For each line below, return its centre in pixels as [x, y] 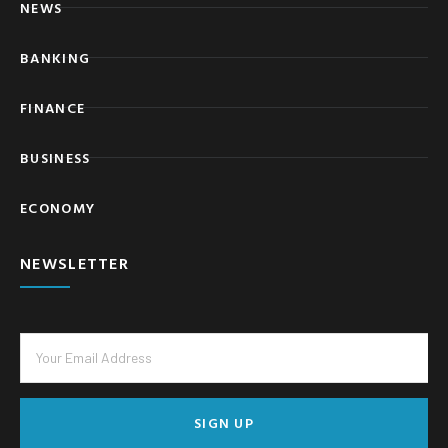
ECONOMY [58, 207]
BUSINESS [55, 157]
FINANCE [53, 107]
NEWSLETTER [74, 262]
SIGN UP [224, 422]
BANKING [55, 57]
